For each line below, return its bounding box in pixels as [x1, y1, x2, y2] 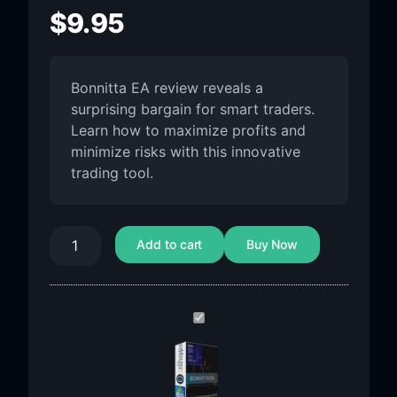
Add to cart [136, 236, 203, 252]
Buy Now [245, 236, 299, 252]
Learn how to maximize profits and [70, 121, 306, 139]
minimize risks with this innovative [70, 143, 300, 160]
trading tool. [70, 164, 153, 182]
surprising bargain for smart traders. [70, 100, 315, 118]
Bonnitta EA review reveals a [70, 79, 263, 97]
